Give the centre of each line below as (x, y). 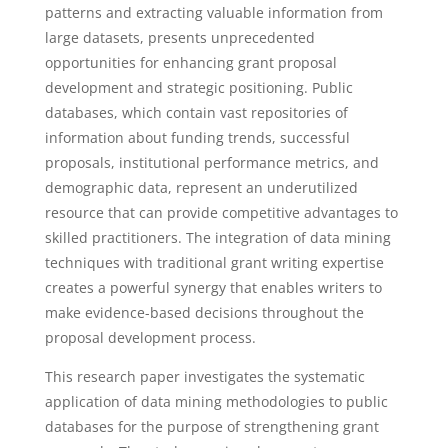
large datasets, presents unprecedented (179, 37)
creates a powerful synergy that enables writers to (213, 287)
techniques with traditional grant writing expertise (214, 262)
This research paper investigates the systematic (204, 376)
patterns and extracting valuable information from (213, 12)
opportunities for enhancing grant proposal (190, 62)
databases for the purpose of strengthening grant (211, 426)
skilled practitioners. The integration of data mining (217, 237)
